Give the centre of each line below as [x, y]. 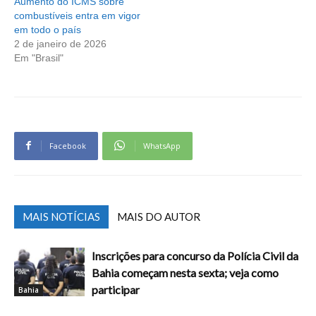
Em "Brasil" [39, 57]
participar [116, 289]
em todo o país [48, 29]
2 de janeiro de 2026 [60, 43]
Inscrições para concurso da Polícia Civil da [195, 255]
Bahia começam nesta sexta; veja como [185, 272]
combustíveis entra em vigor [77, 15]
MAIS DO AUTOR [159, 216]
